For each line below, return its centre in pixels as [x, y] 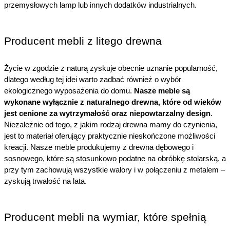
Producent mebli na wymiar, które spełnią [105, 217]
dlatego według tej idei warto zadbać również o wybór [93, 79]
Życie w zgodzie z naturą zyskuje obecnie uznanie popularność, [111, 68]
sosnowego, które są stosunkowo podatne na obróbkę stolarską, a [115, 158]
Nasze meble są [162, 91]
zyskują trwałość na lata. [45, 181]
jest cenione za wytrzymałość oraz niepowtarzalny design [107, 113]
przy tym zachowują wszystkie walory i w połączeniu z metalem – [114, 170]
